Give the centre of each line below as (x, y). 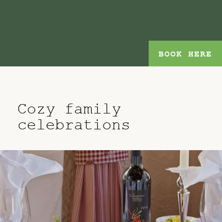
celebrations (74, 125)
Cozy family (69, 109)
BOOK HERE (186, 54)
